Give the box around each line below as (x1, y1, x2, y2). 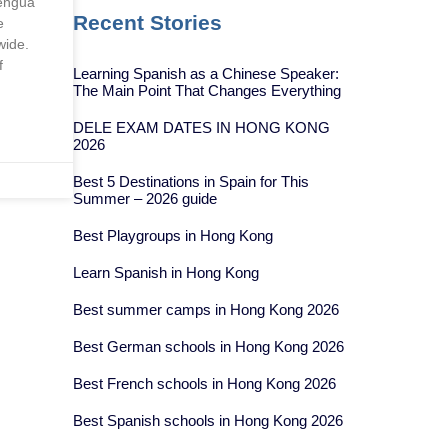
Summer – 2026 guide (73, 190, 218, 207)
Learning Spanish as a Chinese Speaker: (73, 65, 340, 82)
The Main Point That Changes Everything (73, 82, 342, 99)
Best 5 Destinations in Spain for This (73, 173, 310, 190)
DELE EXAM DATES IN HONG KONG (73, 119, 331, 136)
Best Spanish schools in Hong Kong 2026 (73, 412, 344, 429)
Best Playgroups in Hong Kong (73, 227, 274, 244)
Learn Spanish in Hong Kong (73, 264, 260, 281)
